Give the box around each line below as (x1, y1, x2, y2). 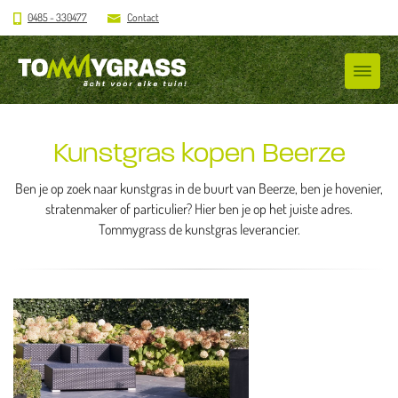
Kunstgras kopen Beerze (52, 135, 346, 170)
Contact (127, 10, 159, 24)
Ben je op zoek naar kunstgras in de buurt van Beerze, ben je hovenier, (15, 179, 383, 197)
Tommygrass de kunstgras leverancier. (98, 220, 300, 238)
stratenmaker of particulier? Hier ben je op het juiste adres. (45, 200, 353, 218)
